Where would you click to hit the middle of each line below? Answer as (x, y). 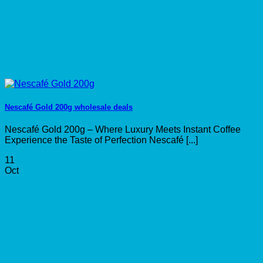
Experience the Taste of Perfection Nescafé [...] (101, 140)
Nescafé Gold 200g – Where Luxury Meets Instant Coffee (123, 129)
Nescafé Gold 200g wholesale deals (69, 107)
